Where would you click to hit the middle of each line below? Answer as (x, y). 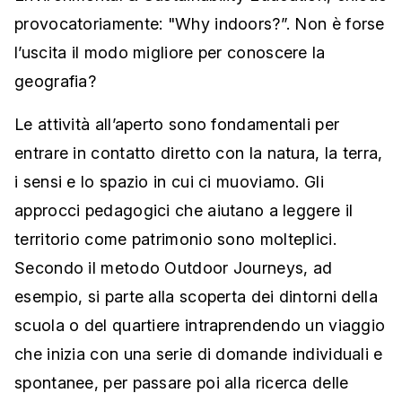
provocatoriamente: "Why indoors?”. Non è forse (200, 24)
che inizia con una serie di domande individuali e (199, 354)
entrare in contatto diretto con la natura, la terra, (199, 153)
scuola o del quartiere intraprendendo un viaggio (200, 326)
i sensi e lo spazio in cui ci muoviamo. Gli (169, 182)
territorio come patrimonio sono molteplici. (175, 240)
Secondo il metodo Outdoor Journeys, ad (174, 268)
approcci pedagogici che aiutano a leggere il (184, 211)
